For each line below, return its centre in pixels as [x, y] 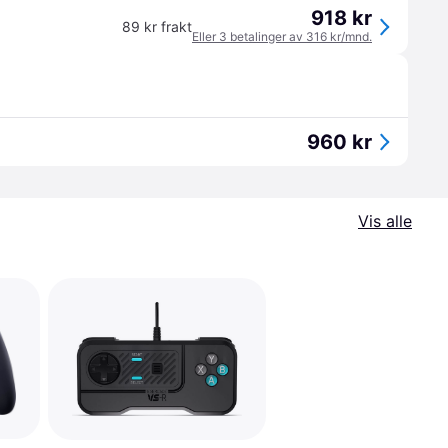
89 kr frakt [157, 26]
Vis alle [385, 221]
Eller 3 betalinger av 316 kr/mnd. [282, 36]
